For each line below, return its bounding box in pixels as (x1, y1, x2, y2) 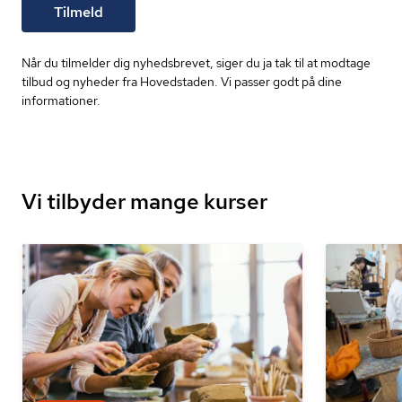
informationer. (22, 92, 100, 109)
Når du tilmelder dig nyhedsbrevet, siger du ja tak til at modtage (22, 55, 371, 71)
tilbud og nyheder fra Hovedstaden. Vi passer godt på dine (22, 74, 342, 90)
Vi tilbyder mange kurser (22, 188, 267, 215)
